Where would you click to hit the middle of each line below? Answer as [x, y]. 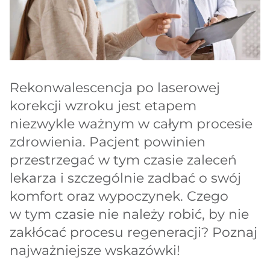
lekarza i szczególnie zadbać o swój [125, 178]
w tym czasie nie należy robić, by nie [129, 215]
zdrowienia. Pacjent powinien [107, 142]
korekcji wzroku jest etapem [103, 106]
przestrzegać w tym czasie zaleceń [123, 160]
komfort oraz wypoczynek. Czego [119, 196]
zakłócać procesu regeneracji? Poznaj [133, 233]
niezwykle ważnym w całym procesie [131, 124]
